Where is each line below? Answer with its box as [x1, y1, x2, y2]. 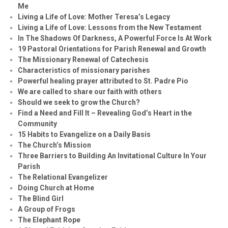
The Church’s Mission [18, 140, 91, 149]
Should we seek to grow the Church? [18, 98, 140, 106]
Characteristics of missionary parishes [18, 66, 150, 74]
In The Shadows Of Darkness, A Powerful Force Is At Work [18, 34, 212, 42]
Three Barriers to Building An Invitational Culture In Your [18, 151, 207, 160]
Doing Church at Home [18, 183, 94, 192]
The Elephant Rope [18, 215, 80, 224]
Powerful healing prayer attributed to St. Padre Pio [18, 76, 188, 85]
